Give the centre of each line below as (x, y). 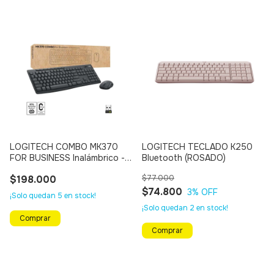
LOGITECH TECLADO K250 (197, 147)
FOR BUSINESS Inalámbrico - (67, 158)
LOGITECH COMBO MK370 (64, 147)
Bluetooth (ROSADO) (184, 158)
